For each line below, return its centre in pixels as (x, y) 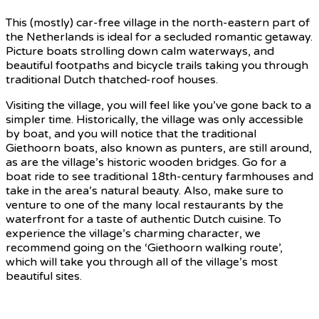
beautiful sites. (44, 277)
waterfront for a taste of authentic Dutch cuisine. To (143, 220)
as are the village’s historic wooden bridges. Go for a (146, 163)
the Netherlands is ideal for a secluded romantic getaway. (159, 37)
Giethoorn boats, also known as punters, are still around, (159, 148)
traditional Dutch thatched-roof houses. (112, 80)
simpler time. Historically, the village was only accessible (155, 120)
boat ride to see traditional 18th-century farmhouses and (159, 177)
